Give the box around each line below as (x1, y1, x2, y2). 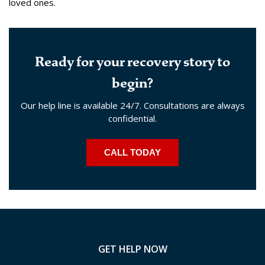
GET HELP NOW (98, 242, 167, 256)
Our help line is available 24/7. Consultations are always (20, 99, 245, 111)
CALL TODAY (104, 147, 161, 157)
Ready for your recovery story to (35, 53, 230, 70)
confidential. (108, 112, 157, 124)
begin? (112, 74, 153, 92)
